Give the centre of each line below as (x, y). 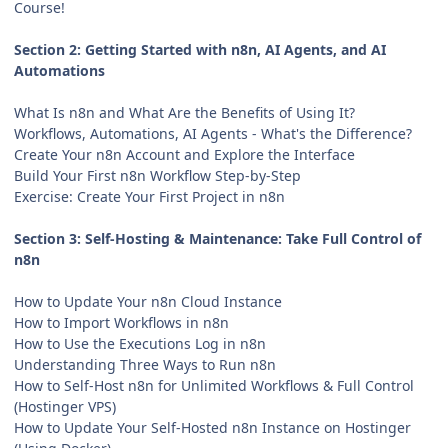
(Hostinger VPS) (65, 406)
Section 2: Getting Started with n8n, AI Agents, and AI (200, 49)
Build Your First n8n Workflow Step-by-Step (157, 175)
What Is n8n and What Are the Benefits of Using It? (184, 112)
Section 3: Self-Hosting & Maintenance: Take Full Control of (217, 238)
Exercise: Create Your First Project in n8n (149, 196)
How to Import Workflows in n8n (121, 322)
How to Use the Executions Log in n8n (140, 343)
